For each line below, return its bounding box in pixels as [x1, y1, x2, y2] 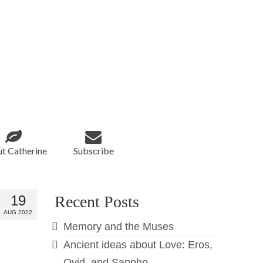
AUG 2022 [4, 209, 33, 215]
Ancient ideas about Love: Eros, [63, 239, 213, 251]
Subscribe [73, 145, 114, 156]
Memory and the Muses [63, 221, 174, 232]
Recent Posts [55, 193, 140, 211]
